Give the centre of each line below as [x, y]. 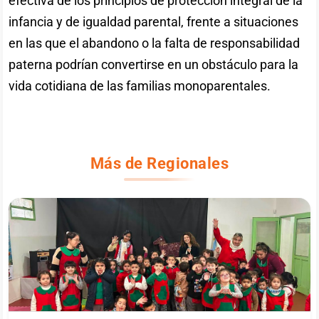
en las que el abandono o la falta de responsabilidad [155, 43]
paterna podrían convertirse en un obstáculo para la [154, 64]
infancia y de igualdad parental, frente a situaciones [154, 21]
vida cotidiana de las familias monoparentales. [140, 85]
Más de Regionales [159, 163]
